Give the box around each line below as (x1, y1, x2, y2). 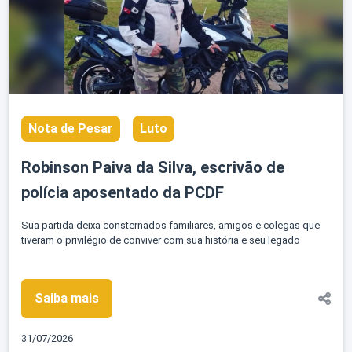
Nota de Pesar (28, 121, 113, 137)
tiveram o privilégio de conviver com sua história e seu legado (21, 234, 300, 247)
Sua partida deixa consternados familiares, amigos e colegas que (21, 219, 320, 232)
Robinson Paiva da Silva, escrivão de (21, 158, 284, 178)
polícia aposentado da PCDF (21, 183, 224, 203)
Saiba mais (35, 291, 99, 306)
